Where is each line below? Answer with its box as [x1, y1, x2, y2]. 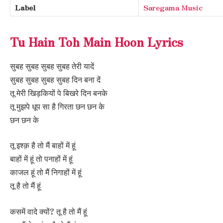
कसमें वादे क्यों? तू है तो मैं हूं [10, 205, 87, 217]
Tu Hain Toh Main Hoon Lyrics [10, 32, 183, 50]
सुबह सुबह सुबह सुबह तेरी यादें [10, 60, 94, 72]
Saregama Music [143, 1, 203, 12]
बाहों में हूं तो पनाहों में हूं [10, 153, 73, 165]
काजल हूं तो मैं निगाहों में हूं [10, 166, 82, 178]
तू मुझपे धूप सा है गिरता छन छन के [10, 100, 105, 112]
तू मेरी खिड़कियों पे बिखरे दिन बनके [10, 87, 108, 99]
